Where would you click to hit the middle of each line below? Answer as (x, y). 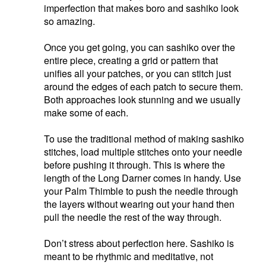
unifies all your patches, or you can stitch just (138, 73)
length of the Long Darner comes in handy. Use (143, 178)
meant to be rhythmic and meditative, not (129, 256)
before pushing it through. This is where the (135, 164)
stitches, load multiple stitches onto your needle (143, 151)
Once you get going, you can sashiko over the (140, 47)
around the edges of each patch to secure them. (144, 86)
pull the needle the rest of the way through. (133, 217)
